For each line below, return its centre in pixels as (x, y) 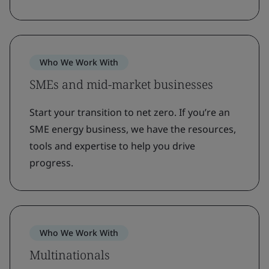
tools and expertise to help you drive (112, 146)
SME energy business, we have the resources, (133, 129)
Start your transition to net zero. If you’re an (130, 112)
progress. (51, 162)
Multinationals (70, 255)
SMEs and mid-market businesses (121, 84)
